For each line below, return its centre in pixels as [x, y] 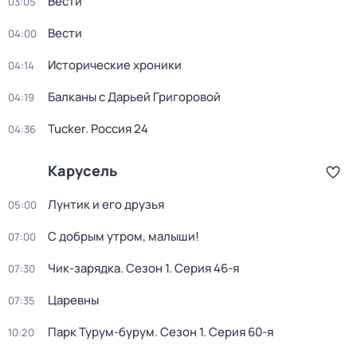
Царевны [73, 300]
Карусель [82, 171]
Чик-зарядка [84, 268]
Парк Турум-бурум [101, 332]
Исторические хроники [115, 65]
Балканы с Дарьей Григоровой [134, 97]
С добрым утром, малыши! [124, 236]
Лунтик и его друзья [106, 204]
